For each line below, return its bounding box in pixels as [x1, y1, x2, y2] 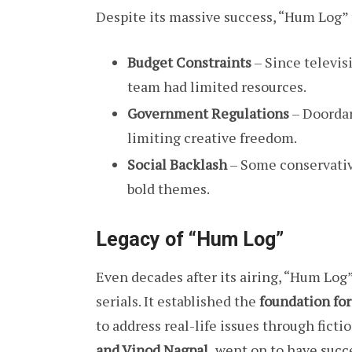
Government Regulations [127, 104, 289, 123]
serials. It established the [96, 291, 259, 310]
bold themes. [127, 179, 210, 199]
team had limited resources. [127, 77, 306, 97]
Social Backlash [127, 155, 227, 174]
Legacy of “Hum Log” [96, 227, 284, 251]
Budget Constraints [127, 53, 251, 72]
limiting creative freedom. [127, 128, 297, 148]
